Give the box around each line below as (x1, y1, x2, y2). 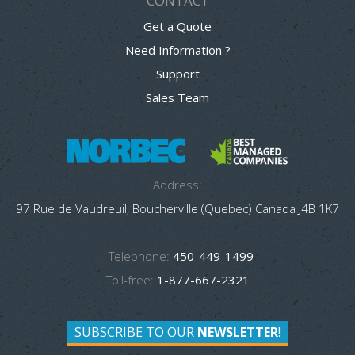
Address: (153, 176, 202, 193)
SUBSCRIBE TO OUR (74, 323, 197, 341)
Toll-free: (105, 271, 154, 288)
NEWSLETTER (197, 323, 278, 341)
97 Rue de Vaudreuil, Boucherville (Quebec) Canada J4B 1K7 (16, 200, 339, 216)
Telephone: (108, 247, 170, 264)
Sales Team (146, 89, 209, 105)
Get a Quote (143, 17, 212, 34)
